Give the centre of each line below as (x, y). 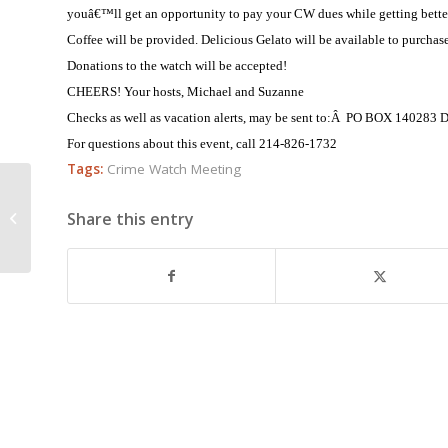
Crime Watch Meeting (174, 169)
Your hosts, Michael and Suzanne (214, 92)
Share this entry (130, 219)
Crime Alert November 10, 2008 (127, 217)
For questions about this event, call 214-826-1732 (202, 144)
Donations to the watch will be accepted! (177, 66)
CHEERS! (94, 92)
